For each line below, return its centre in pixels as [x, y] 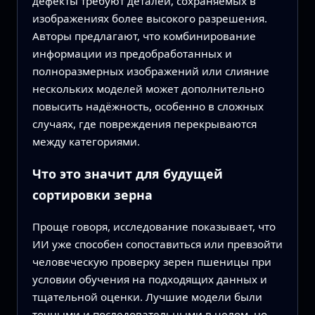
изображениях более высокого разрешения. [149, 19]
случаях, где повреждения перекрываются [144, 124]
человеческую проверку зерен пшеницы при [152, 261]
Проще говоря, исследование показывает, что [154, 226]
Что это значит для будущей [127, 173]
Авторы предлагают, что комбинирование [144, 36]
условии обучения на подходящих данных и [149, 279]
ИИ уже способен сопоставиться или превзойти [157, 244]
